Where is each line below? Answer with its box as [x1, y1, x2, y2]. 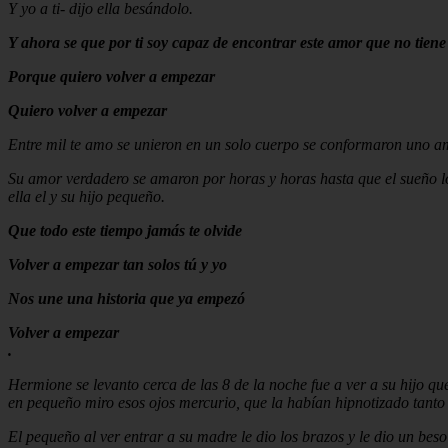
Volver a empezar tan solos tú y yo [8, 255, 227, 273]
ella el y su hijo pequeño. [8, 187, 165, 205]
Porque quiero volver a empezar [8, 67, 215, 85]
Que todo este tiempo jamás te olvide [8, 221, 242, 239]
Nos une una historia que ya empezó [8, 289, 245, 307]
